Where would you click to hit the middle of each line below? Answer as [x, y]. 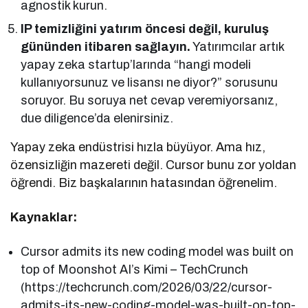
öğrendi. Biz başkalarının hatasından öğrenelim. [144, 183]
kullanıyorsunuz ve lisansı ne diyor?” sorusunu [150, 83]
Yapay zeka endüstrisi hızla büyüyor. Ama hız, [138, 147]
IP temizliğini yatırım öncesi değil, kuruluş [145, 29]
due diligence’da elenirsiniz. [97, 119]
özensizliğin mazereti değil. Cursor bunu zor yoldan [154, 165]
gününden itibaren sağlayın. [106, 47]
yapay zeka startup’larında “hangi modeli [136, 65]
